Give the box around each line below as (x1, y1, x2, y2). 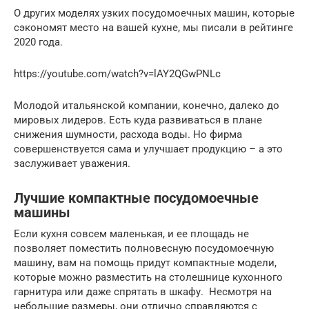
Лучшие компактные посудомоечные (14, 190, 259, 206)
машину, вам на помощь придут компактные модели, (14, 256, 277, 269)
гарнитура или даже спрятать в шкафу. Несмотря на (14, 285, 272, 298)
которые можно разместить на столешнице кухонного (14, 270, 283, 283)
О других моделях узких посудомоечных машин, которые (14, 6, 295, 19)
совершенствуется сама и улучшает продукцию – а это (14, 142, 283, 155)
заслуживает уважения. (14, 157, 130, 170)
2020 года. (14, 35, 63, 48)
